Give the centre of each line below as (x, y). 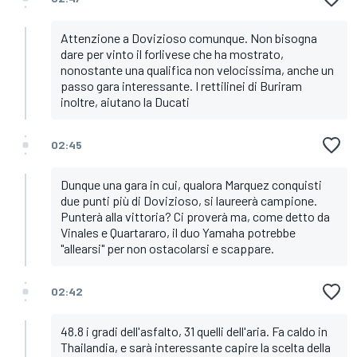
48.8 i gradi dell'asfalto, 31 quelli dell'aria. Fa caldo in (194, 331)
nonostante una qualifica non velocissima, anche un (197, 70)
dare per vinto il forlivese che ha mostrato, (172, 54)
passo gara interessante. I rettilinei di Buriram (181, 86)
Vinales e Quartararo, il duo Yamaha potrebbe (178, 233)
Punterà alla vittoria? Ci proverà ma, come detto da (195, 217)
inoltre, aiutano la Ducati (125, 102)
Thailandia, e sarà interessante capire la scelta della (196, 347)
